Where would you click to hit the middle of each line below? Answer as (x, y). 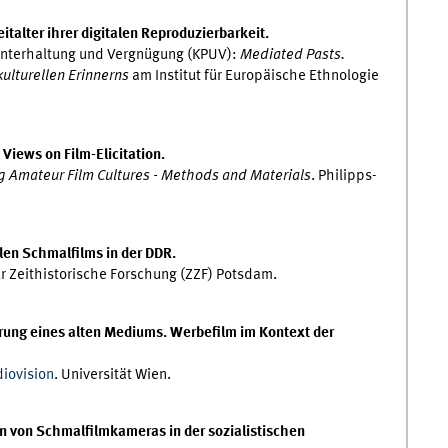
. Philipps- (343, 175)
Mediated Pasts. (292, 55)
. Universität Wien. (112, 374)
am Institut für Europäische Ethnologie (255, 76)
